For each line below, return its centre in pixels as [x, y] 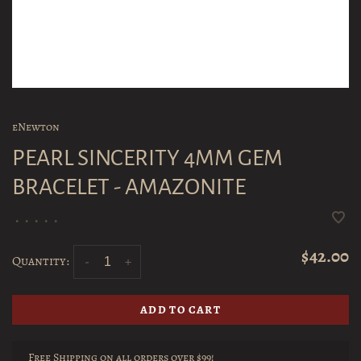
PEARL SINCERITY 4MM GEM [147, 158]
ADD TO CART [180, 310]
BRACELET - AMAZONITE [129, 187]
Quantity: [41, 261]
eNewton [36, 127]
